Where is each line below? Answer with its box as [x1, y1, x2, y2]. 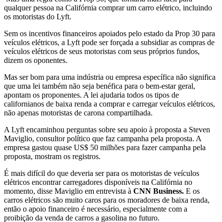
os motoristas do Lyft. [4, 12, 71, 21]
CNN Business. [133, 186, 184, 195]
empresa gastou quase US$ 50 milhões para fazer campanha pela [4, 143, 206, 152]
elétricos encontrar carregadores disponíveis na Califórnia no [4, 177, 192, 186]
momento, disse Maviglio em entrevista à [4, 186, 133, 195]
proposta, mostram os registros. [4, 152, 101, 161]
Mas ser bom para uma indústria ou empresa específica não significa [4, 72, 216, 81]
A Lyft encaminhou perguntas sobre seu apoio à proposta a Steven [4, 125, 210, 134]
